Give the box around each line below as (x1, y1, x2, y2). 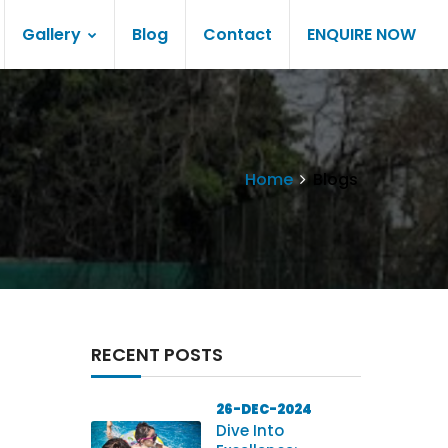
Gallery (22, 23, 85, 46)
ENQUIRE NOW (307, 23, 416, 46)
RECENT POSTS (91, 342, 223, 367)
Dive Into (216, 420, 284, 441)
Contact (203, 23, 272, 46)
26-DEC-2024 (216, 400, 312, 419)
